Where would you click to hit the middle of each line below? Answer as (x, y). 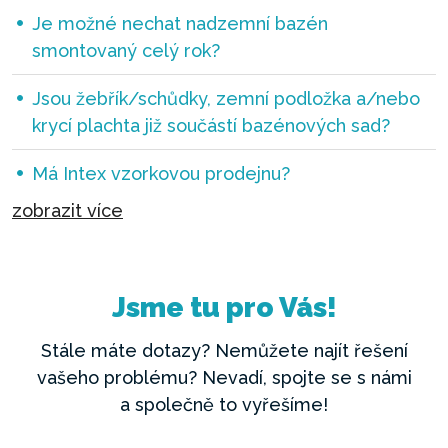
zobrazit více (67, 210)
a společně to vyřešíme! (224, 404)
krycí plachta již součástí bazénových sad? (211, 125)
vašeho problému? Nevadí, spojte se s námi (224, 377)
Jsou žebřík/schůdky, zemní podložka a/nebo (226, 98)
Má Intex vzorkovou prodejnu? (161, 173)
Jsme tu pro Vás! (224, 307)
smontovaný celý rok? (126, 50)
